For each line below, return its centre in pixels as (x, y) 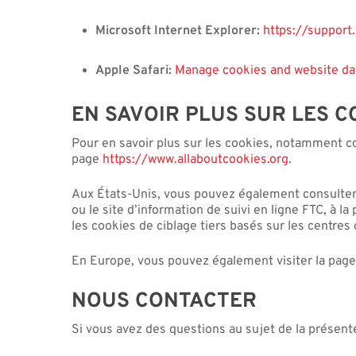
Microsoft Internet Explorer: (180, 31)
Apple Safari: (134, 70)
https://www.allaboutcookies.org (196, 159)
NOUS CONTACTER (164, 301)
